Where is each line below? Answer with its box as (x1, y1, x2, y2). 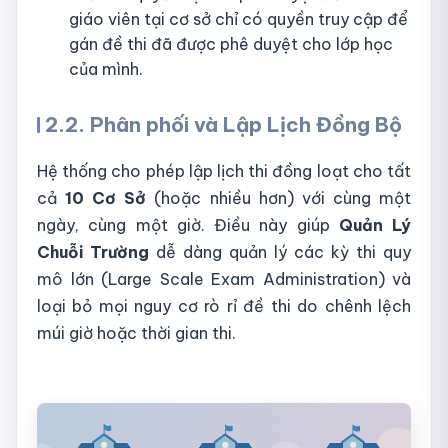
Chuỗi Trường (37, 242, 149, 263)
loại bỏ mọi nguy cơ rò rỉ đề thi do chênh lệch (37, 296, 411, 317)
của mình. (69, 59, 143, 80)
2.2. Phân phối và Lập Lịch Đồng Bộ (45, 112, 402, 138)
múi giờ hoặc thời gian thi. (37, 323, 236, 344)
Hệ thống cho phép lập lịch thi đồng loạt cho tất (37, 161, 411, 182)
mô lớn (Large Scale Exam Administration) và (37, 269, 411, 290)
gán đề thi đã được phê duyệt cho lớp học (69, 34, 393, 55)
